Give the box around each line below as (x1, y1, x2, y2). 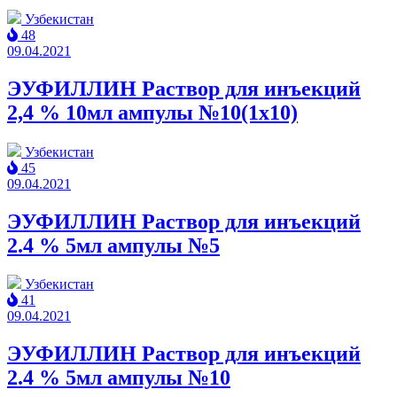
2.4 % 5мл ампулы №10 (7, 366, 230, 390)
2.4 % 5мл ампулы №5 (7, 233, 220, 257)
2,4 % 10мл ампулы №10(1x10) (7, 100, 298, 124)
